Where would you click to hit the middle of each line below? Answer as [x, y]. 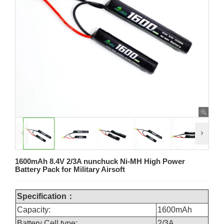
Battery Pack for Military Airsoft [70, 169]
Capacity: [35, 209]
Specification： [46, 196]
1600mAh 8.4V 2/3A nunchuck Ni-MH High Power [100, 161]
